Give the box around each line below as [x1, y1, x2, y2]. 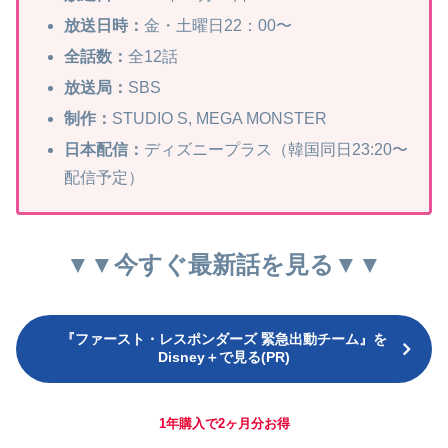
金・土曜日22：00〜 [144, 16, 293, 34]
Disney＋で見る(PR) [158, 349, 290, 366]
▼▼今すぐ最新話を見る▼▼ [66, 251, 382, 279]
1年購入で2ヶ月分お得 [158, 416, 290, 432]
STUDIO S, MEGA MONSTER [112, 110, 328, 128]
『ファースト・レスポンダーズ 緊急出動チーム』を [61, 331, 387, 348]
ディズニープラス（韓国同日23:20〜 [144, 141, 409, 159]
